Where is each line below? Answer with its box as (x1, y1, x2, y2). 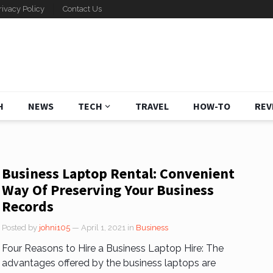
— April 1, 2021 (71, 223, 126, 232)
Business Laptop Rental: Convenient (1, 164, 235, 183)
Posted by (1, 223, 39, 232)
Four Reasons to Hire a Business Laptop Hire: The (1, 243, 224, 254)
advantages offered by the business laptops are (1, 257, 216, 269)
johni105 (38, 223, 70, 232)
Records (1, 197, 54, 216)
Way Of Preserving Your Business (1, 180, 214, 199)
